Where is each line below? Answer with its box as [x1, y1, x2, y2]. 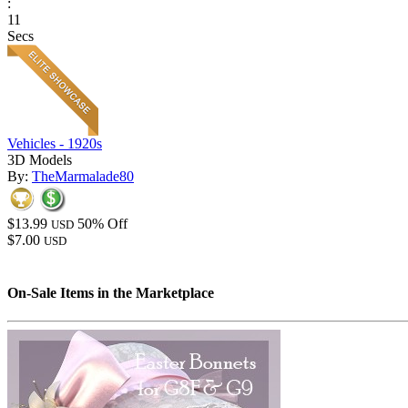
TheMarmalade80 [32, 168, 134, 185]
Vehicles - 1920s [7, 136, 102, 152]
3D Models [7, 152, 72, 168]
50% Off [77, 216, 127, 232]
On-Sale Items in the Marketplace [7, 284, 214, 301]
